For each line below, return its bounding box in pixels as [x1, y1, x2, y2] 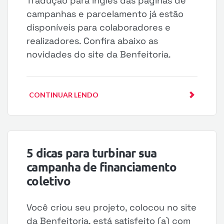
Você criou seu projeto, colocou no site [26, 201, 197, 213]
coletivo [26, 173, 70, 188]
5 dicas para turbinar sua [26, 145, 157, 160]
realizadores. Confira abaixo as [26, 35, 158, 46]
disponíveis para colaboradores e [26, 21, 171, 33]
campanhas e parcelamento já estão [26, 8, 184, 19]
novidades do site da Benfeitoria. [26, 48, 171, 60]
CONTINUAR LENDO [29, 90, 99, 99]
